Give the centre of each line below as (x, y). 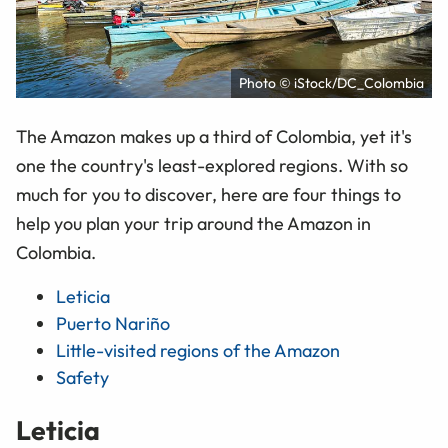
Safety (82, 378)
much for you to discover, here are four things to (208, 195)
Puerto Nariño (113, 324)
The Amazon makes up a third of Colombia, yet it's (214, 137)
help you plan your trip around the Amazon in (193, 224)
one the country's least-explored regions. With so (212, 166)
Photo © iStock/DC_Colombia (331, 83)
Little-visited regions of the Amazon (198, 351)
